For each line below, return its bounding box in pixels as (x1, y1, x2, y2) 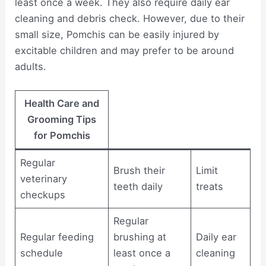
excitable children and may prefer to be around (15, 44, 235, 56)
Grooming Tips (27, 113, 97, 125)
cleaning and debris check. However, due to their (15, 12, 245, 24)
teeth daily (113, 180, 163, 192)
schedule (20, 246, 64, 259)
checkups (20, 188, 66, 201)
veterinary (20, 172, 68, 185)
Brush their (113, 164, 166, 176)
